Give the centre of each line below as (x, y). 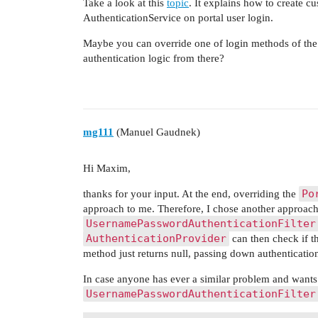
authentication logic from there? (154, 58)
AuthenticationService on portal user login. (178, 17)
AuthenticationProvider (156, 239)
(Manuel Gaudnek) (157, 132)
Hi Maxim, (107, 169)
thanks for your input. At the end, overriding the (191, 194)
